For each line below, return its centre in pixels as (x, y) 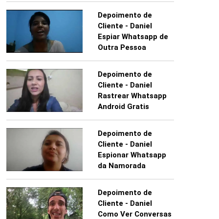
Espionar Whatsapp (132, 155)
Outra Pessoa (122, 48)
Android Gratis (123, 107)
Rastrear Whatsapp (132, 96)
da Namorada (121, 166)
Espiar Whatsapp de (133, 37)
